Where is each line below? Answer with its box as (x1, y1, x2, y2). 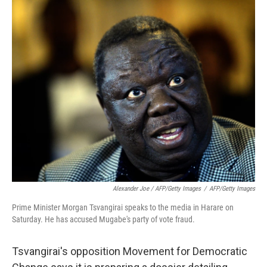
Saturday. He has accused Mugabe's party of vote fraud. (12, 215, 195, 225)
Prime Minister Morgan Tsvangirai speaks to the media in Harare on (12, 203, 234, 213)
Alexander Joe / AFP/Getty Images (113, 185, 201, 193)
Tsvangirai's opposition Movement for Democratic (12, 245, 247, 258)
